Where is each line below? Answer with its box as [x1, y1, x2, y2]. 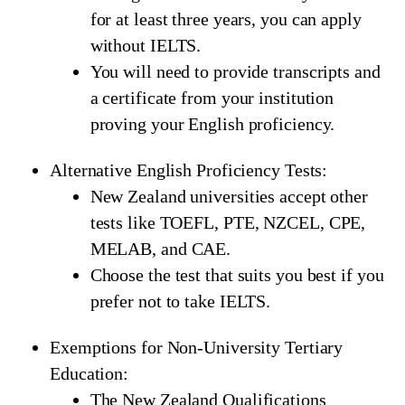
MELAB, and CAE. [89, 239, 231, 259]
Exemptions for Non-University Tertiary [50, 337, 344, 358]
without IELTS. [89, 35, 202, 56]
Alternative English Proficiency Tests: [50, 160, 328, 181]
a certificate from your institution [89, 88, 334, 108]
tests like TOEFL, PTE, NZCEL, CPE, [89, 212, 366, 233]
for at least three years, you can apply [89, 9, 362, 30]
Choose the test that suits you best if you [89, 265, 384, 286]
